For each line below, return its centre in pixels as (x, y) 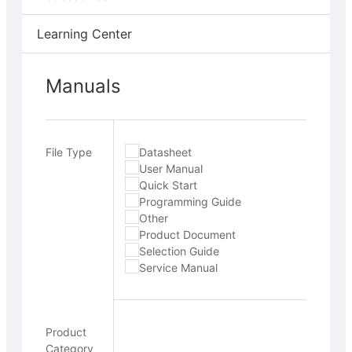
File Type (69, 152)
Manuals (83, 86)
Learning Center (84, 33)
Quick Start (168, 185)
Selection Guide (179, 251)
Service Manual (178, 267)
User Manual (170, 168)
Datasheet (165, 152)
